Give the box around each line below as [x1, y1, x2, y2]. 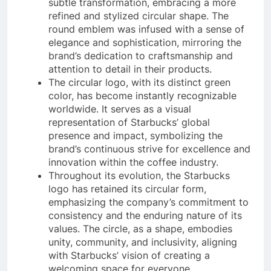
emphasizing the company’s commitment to [48, 195, 249, 208]
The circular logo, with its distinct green [48, 76, 230, 88]
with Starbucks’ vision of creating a [48, 249, 210, 261]
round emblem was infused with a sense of [48, 22, 244, 35]
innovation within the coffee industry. [48, 155, 218, 168]
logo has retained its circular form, [48, 182, 206, 195]
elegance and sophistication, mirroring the [48, 36, 241, 48]
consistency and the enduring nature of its [48, 209, 242, 221]
